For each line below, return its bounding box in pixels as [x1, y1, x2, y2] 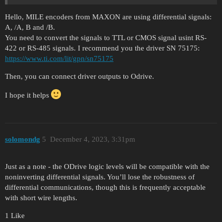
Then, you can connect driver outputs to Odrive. [5, 72, 154, 80]
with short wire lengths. [5, 193, 77, 202]
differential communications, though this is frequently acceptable [5, 183, 206, 191]
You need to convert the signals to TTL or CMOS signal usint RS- [5, 33, 207, 42]
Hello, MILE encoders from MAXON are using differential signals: [5, 12, 212, 21]
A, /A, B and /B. [5, 23, 55, 31]
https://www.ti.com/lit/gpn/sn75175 [5, 54, 113, 62]
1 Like [5, 211, 25, 220]
